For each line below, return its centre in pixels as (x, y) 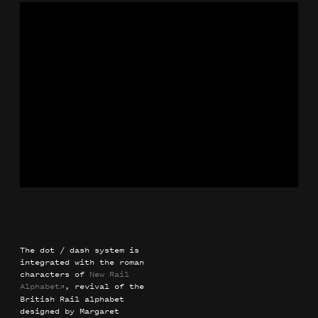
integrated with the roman (82, 262)
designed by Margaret (70, 311)
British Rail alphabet (72, 298)
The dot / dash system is (79, 250)
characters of (55, 274)
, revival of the (104, 286)
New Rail (109, 274)
